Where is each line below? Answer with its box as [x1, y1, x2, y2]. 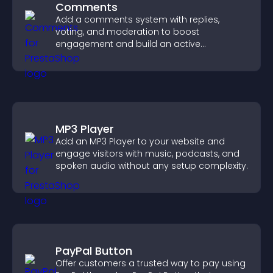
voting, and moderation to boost [55, 26, 199, 38]
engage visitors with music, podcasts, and [55, 147, 239, 160]
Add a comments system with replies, [55, 13, 219, 26]
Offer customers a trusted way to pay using [55, 257, 246, 269]
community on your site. [55, 50, 161, 62]
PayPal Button [55, 243, 132, 258]
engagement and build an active [55, 38, 200, 50]
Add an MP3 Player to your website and [55, 135, 225, 147]
